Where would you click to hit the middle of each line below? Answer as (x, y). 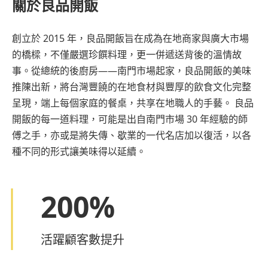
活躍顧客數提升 (83, 240)
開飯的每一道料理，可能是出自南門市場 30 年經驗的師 (130, 119)
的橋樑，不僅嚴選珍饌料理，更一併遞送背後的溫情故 (127, 55)
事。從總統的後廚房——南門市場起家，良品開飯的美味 (132, 71)
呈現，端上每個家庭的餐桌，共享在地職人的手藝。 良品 (133, 103)
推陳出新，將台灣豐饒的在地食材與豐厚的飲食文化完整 (132, 87)
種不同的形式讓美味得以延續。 (79, 152)
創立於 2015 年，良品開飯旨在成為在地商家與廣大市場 (130, 39)
